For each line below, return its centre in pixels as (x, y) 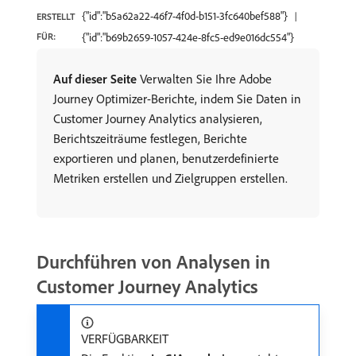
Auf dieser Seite (95, 79)
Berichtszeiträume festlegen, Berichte (150, 138)
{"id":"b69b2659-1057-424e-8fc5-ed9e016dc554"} (188, 37)
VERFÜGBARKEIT (125, 339)
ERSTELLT (56, 16)
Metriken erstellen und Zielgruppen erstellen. (170, 178)
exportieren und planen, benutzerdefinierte (166, 158)
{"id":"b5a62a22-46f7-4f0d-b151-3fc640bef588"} (185, 16)
